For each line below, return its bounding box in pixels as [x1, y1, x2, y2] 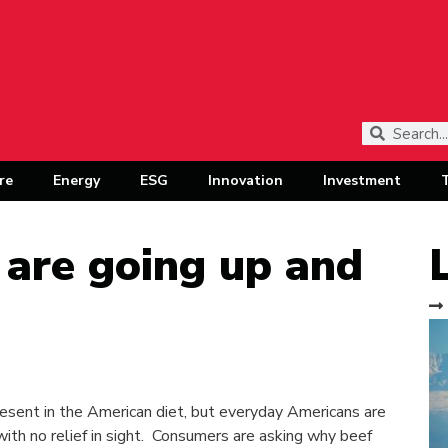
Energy [52, 171, 100, 190]
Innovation [207, 171, 283, 190]
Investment [322, 171, 401, 190]
